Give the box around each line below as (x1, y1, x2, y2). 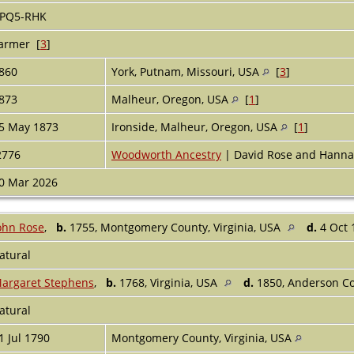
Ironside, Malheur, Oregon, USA (111, 119, 281, 134)
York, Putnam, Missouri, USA (111, 63, 262, 79)
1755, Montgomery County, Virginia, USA (66, 219, 284, 235)
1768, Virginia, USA (115, 274, 220, 290)
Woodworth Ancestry (111, 146, 221, 162)
